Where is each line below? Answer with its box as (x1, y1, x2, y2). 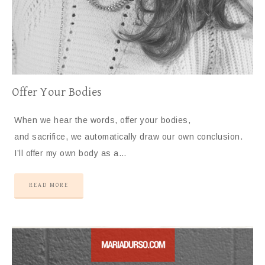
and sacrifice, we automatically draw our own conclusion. (14, 132, 243, 141)
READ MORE (29, 182, 69, 189)
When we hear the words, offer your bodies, (14, 115, 190, 125)
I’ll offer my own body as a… (14, 148, 127, 158)
